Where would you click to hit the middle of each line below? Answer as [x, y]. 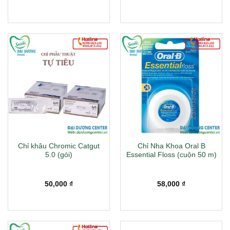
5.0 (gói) [59, 155]
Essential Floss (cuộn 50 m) [171, 155]
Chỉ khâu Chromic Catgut [59, 146]
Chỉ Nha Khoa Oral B [171, 146]
